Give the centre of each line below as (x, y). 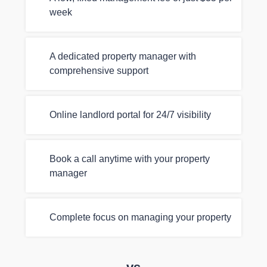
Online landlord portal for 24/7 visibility (131, 115)
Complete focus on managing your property (141, 217)
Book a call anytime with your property (130, 159)
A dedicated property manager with (123, 56)
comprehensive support (99, 71)
